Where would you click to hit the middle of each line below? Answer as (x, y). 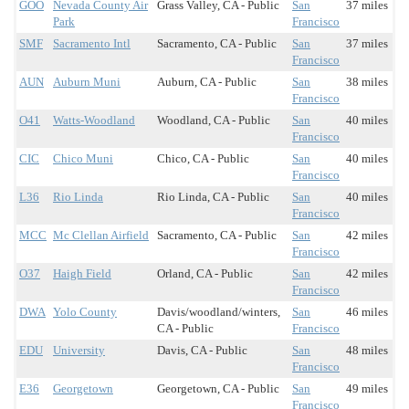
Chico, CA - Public (203, 159)
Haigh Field (82, 274)
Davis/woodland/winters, (219, 312)
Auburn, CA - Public (207, 82)
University (79, 351)
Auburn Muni (87, 82)
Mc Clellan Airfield (101, 236)
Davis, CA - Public (202, 351)
